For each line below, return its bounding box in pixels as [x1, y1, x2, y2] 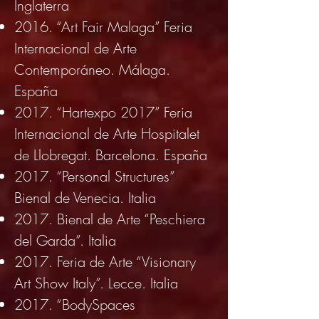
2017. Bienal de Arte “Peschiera [14, 209, 205, 229]
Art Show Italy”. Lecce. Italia [14, 273, 178, 293]
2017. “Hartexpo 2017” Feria [14, 103, 192, 122]
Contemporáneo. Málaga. [14, 60, 170, 79]
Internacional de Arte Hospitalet [14, 124, 199, 143]
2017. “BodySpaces [14, 295, 135, 314]
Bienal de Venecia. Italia [14, 188, 156, 207]
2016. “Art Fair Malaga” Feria [14, 17, 192, 36]
